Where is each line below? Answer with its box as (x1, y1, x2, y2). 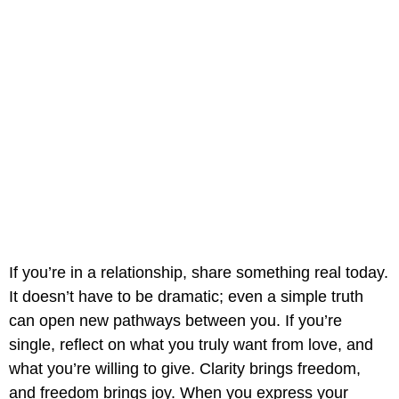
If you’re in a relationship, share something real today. (9, 264, 388, 282)
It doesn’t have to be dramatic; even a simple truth (9, 288, 363, 306)
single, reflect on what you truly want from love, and (9, 336, 373, 354)
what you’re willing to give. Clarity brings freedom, (9, 360, 361, 379)
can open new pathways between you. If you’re (9, 312, 342, 330)
